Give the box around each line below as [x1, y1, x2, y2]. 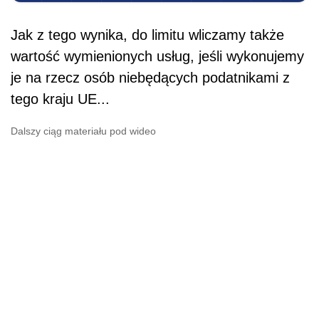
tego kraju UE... [11, 90, 110, 107]
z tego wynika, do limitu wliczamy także [33, 26, 284, 43]
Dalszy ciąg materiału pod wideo [11, 125, 156, 137]
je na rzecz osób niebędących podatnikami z [11, 69, 290, 85]
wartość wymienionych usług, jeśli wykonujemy [11, 48, 304, 64]
